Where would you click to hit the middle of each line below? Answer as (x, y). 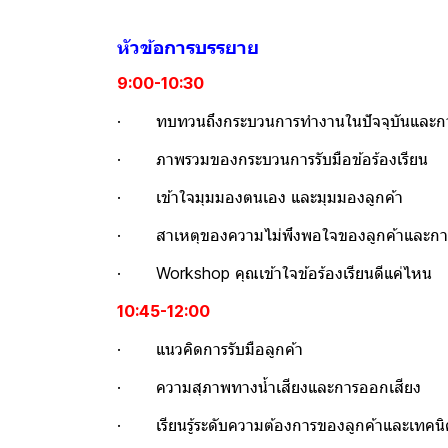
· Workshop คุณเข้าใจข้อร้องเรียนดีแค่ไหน (274, 273)
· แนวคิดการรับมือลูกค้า (210, 349)
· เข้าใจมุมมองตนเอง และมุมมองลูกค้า (260, 197)
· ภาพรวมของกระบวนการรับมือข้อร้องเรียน (272, 159)
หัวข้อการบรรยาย (188, 47)
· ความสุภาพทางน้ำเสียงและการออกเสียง (269, 387)
